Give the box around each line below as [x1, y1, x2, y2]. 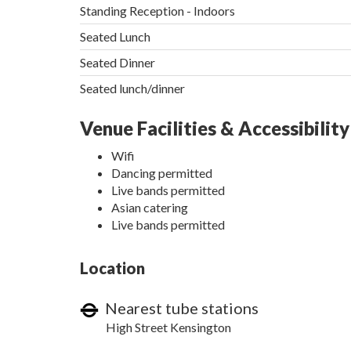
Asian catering [111, 200, 188, 215]
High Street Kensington [106, 320, 231, 335]
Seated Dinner [80, 55, 155, 71]
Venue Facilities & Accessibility [80, 117, 349, 140]
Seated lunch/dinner [80, 81, 185, 96]
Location [80, 259, 145, 278]
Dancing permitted [111, 165, 212, 181]
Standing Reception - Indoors [80, 3, 235, 19]
